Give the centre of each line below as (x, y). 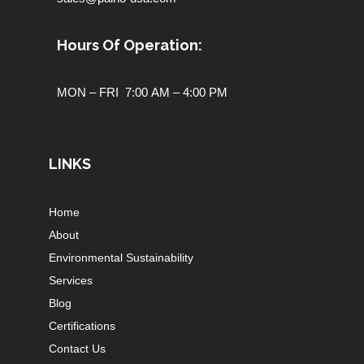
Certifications (82, 326)
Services (71, 280)
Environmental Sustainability (121, 258)
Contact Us (77, 349)
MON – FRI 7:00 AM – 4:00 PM (142, 92)
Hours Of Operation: (130, 45)
